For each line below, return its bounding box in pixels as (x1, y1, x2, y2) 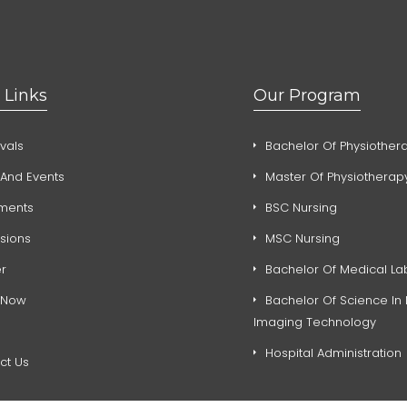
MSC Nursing (265, 229, 340, 247)
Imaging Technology (253, 313, 376, 331)
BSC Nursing (265, 198, 337, 216)
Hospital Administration (265, 343, 402, 362)
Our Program (253, 84, 361, 105)
